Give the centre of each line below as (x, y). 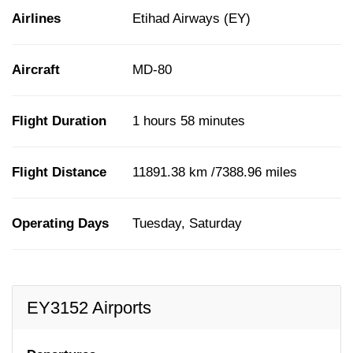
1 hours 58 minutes (189, 121)
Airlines (36, 18)
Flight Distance (59, 172)
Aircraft (36, 69)
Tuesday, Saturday (187, 223)
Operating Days (60, 223)
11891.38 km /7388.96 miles (215, 172)
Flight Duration (59, 121)
